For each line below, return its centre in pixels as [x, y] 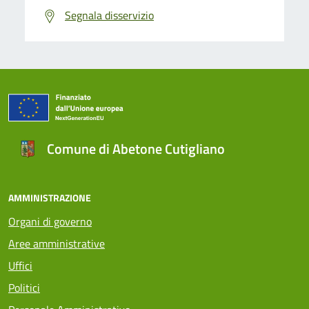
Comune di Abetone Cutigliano [136, 149]
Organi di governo [50, 222]
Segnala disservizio [109, 16]
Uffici [20, 266]
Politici [24, 288]
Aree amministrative [57, 244]
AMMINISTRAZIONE [50, 198]
